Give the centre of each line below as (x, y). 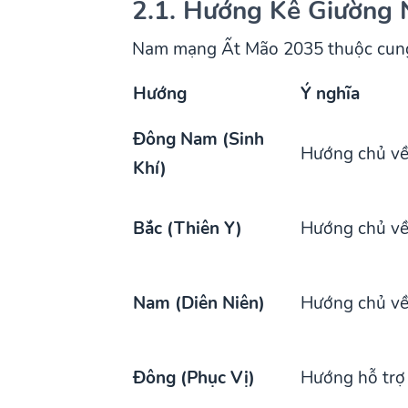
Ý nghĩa (331, 93)
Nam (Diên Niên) (199, 303)
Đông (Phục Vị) (194, 377)
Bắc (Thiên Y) (188, 228)
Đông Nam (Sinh (199, 139)
